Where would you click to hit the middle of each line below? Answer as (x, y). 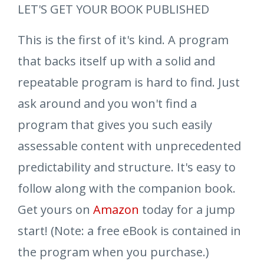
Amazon (116, 209)
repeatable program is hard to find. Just (129, 82)
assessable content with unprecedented (129, 146)
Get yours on (55, 209)
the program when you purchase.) (113, 252)
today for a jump (187, 209)
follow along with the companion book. (127, 188)
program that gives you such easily (115, 124)
